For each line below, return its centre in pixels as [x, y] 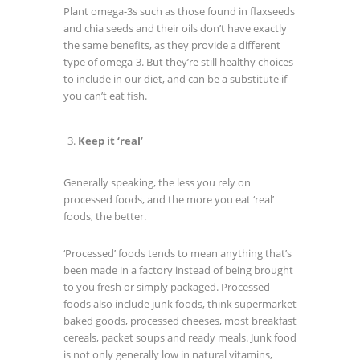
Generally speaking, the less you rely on [157, 182]
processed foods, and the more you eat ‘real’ [169, 199]
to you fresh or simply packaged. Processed [167, 287]
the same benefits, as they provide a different [172, 45]
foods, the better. [105, 216]
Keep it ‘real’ [110, 141]
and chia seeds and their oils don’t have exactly [175, 28]
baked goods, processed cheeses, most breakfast [180, 321]
